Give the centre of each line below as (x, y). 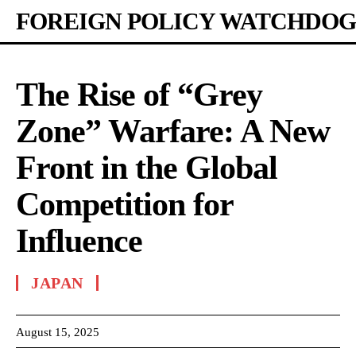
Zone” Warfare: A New (173, 131)
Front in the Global (147, 168)
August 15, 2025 (58, 332)
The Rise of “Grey (139, 95)
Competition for (124, 204)
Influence (79, 241)
